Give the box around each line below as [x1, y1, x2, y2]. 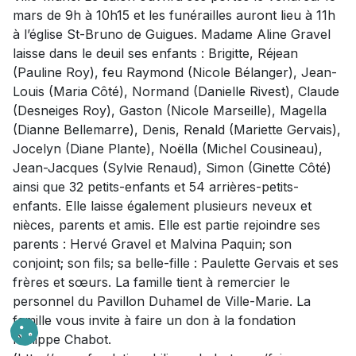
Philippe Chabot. [13, 331, 111, 348]
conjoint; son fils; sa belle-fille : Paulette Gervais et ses [13, 255, 339, 272]
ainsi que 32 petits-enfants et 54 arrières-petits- [13, 179, 299, 195]
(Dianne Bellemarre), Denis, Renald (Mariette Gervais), [13, 122, 341, 138]
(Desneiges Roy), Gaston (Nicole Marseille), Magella [13, 103, 327, 119]
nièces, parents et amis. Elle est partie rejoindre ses [13, 217, 320, 234]
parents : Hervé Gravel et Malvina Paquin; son [13, 236, 292, 253]
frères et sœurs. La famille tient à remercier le [13, 274, 290, 291]
